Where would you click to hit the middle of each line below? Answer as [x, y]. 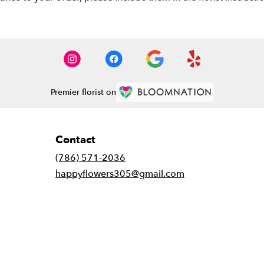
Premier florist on [83, 93]
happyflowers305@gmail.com [120, 174]
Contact [75, 140]
